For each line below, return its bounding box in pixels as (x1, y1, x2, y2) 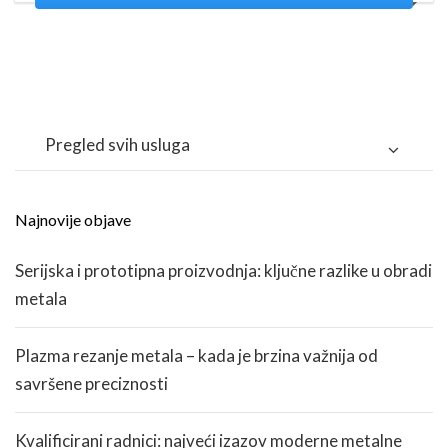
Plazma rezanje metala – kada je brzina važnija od (15, 345, 378, 367)
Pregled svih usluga (45, 134, 190, 156)
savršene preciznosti (15, 373, 168, 395)
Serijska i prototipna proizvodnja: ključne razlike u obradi (15, 260, 432, 282)
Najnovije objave (15, 210, 131, 230)
